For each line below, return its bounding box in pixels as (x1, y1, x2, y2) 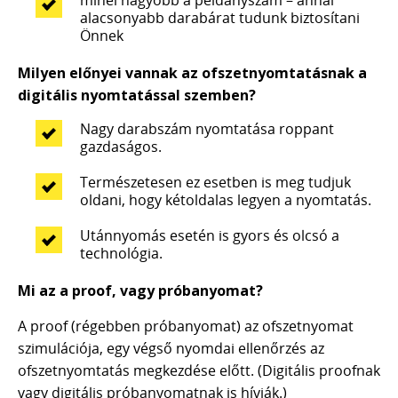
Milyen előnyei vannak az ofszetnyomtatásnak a (18, 63, 367, 83)
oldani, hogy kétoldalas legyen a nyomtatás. (80, 190, 371, 210)
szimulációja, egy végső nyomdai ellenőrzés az (18, 338, 324, 358)
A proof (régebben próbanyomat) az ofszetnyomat (18, 316, 354, 336)
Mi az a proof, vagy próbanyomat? (18, 281, 263, 300)
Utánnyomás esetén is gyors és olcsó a (80, 226, 339, 245)
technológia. (80, 243, 166, 263)
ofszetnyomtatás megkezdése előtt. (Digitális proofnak (18, 361, 380, 380)
